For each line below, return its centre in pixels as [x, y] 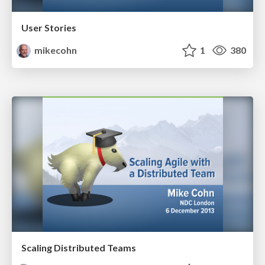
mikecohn [55, 50]
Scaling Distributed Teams [79, 248]
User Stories [49, 28]
